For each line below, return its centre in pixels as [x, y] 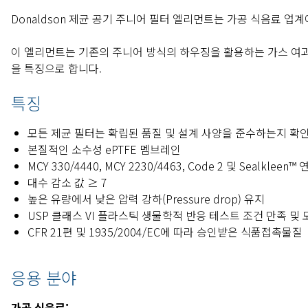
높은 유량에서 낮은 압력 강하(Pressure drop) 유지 [146, 199]
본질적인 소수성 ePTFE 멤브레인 [104, 150]
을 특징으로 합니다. [56, 68]
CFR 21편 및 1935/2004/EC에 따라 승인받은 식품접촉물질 [165, 232]
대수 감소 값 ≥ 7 [67, 183]
